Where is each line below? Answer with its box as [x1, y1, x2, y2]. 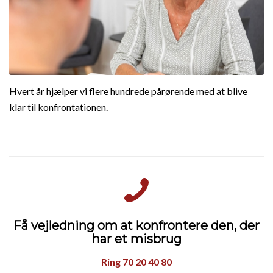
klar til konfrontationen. [9, 101, 108, 113]
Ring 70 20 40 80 [101, 255, 172, 268]
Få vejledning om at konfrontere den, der [13, 218, 260, 233]
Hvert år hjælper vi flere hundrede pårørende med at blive [9, 85, 247, 97]
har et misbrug [91, 232, 182, 247]
